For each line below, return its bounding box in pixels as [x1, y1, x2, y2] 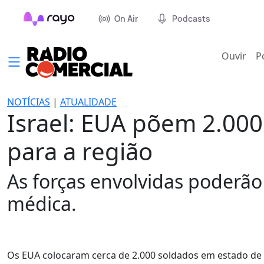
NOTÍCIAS [7, 95, 50, 108]
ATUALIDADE [60, 95, 117, 108]
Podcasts [172, 13, 210, 24]
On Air [114, 13, 138, 24]
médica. [7, 191, 77, 216]
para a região [7, 135, 153, 167]
